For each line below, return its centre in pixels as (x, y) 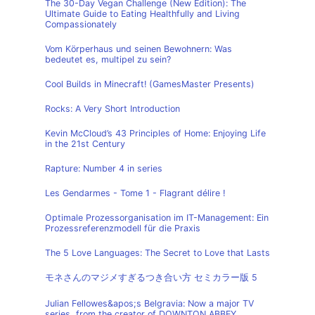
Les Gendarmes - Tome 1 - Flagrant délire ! (135, 193)
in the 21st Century (85, 144)
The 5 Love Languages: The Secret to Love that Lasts (157, 253)
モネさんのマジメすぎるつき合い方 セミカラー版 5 (151, 277)
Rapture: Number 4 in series (104, 168)
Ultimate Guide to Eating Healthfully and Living (142, 14)
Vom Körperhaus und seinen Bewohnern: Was (139, 49)
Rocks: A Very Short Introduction (112, 109)
